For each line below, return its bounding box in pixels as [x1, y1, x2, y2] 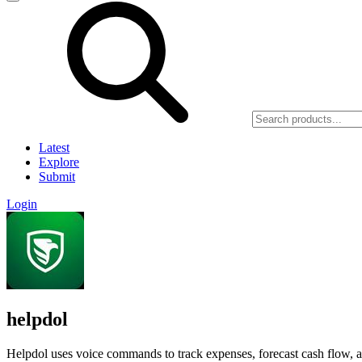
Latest [39, 141, 69, 154]
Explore [39, 155, 79, 169]
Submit [39, 170, 75, 183]
